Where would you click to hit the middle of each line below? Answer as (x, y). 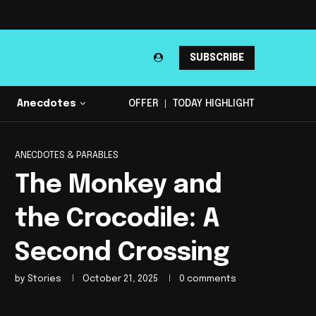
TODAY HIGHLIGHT (214, 103)
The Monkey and (119, 185)
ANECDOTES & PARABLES (67, 155)
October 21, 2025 (120, 279)
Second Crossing (122, 253)
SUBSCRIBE (217, 57)
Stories (44, 279)
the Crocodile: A (117, 219)
